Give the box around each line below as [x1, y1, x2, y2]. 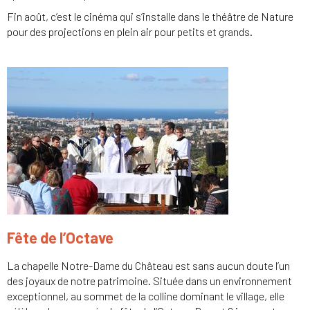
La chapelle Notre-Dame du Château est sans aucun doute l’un [7, 258, 290, 272]
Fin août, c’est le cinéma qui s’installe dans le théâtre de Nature [7, 10, 293, 24]
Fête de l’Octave [7, 228, 113, 247]
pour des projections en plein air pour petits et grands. [7, 25, 253, 39]
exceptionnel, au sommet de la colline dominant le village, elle [7, 289, 284, 302]
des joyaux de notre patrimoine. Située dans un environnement [7, 273, 292, 287]
